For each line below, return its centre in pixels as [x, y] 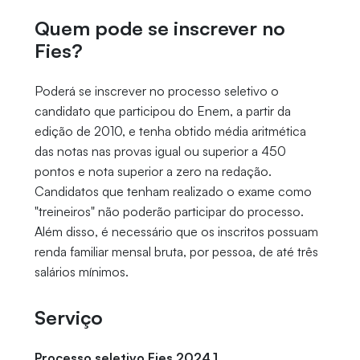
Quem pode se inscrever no [160, 29]
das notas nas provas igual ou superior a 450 [160, 151]
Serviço [68, 318]
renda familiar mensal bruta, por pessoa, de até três [176, 252]
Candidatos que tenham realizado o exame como [173, 192]
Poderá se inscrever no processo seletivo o [156, 91]
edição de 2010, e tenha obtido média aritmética [170, 131]
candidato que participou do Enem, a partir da [162, 111]
